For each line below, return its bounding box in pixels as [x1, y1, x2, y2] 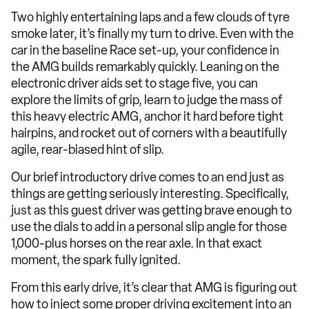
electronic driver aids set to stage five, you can [11, 75, 258, 91]
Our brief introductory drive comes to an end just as [11, 169, 284, 185]
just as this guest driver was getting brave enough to [11, 202, 292, 218]
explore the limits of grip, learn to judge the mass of [11, 92, 282, 108]
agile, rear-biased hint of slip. [11, 141, 164, 157]
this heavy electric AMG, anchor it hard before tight [11, 108, 283, 124]
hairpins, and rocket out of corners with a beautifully [11, 125, 287, 141]
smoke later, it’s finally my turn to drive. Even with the [11, 26, 294, 41]
